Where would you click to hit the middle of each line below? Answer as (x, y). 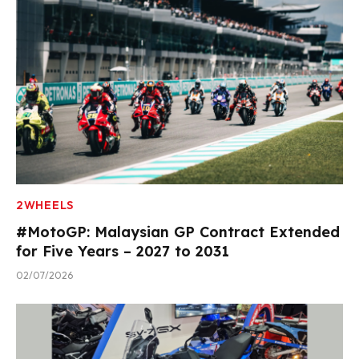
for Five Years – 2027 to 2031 (123, 251)
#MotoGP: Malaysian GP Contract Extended (178, 232)
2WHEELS (45, 205)
